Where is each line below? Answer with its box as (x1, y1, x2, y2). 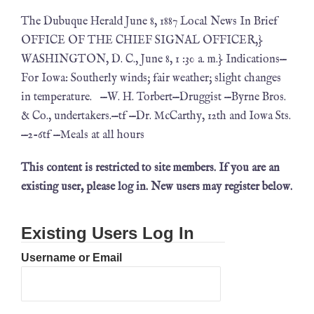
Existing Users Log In (21, 224, 194, 243)
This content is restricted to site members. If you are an (21, 161, 280, 175)
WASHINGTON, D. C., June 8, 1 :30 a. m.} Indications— (21, 53, 287, 67)
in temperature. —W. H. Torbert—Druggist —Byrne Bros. (21, 90, 286, 104)
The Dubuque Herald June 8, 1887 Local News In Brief (21, 15, 278, 29)
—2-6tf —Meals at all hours (21, 128, 144, 142)
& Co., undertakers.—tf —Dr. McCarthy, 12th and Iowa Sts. (21, 109, 291, 123)
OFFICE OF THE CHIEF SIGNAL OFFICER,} (21, 34, 263, 48)
